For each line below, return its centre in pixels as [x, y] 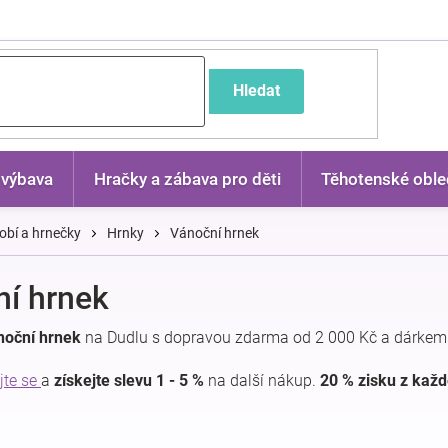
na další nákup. [262, 380]
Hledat [256, 90]
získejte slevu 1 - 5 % [129, 380]
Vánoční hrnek [214, 233]
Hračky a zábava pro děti [187, 179]
